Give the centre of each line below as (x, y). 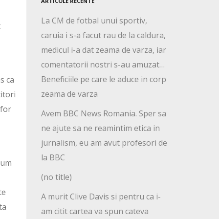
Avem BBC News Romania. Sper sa (103, 114)
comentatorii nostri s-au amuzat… (103, 65)
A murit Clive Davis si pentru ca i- (101, 197)
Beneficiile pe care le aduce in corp (103, 79)
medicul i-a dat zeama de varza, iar (103, 50)
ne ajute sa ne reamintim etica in (100, 128)
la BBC (53, 158)
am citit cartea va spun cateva (95, 211)
